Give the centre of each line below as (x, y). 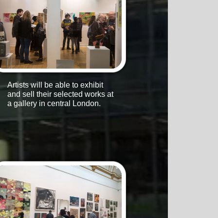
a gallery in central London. (54, 103)
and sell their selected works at (60, 94)
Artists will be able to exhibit (55, 85)
